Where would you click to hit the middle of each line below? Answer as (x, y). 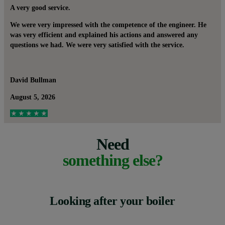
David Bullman (33, 80)
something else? (113, 160)
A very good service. (40, 8)
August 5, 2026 (33, 97)
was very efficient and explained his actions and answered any (104, 35)
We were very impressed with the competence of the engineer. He (108, 25)
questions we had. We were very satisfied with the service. (97, 45)
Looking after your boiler (113, 201)
